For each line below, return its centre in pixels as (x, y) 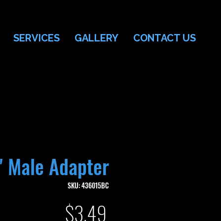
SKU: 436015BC (88, 185)
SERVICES (37, 38)
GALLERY (96, 38)
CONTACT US (165, 38)
